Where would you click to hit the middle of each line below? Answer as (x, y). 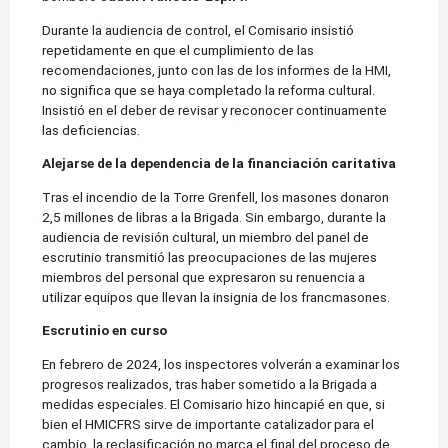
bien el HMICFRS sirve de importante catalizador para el (208, 423)
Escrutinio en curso (104, 330)
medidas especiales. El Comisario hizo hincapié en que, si (213, 403)
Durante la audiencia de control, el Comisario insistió (198, 29)
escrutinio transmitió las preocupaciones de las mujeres (209, 256)
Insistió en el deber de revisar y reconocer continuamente (214, 109)
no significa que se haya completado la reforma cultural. (208, 89)
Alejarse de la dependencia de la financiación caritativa (219, 163)
